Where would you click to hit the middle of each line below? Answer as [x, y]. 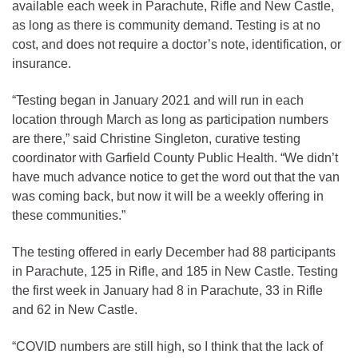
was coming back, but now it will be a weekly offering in [168, 196]
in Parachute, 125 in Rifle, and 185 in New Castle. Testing [175, 271]
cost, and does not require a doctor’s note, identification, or [177, 44]
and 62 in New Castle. [75, 309]
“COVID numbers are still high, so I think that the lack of [167, 346]
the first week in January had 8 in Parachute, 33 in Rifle [167, 290]
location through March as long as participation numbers [170, 119]
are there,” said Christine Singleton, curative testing [156, 138]
